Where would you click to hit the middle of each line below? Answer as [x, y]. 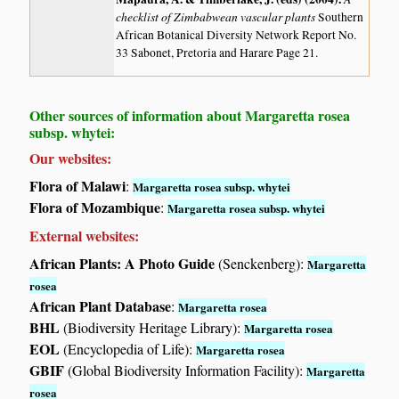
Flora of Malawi [78, 185]
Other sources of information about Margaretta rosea [190, 115]
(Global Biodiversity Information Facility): [186, 370]
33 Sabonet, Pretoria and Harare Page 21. [217, 52]
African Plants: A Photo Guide [122, 263]
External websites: [85, 235]
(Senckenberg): [261, 263]
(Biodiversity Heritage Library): [152, 327]
